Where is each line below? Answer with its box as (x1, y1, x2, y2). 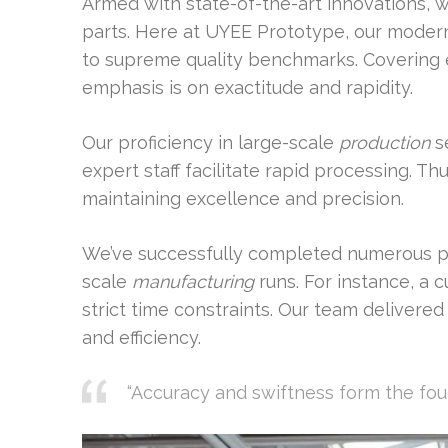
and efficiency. (82, 327, 201, 348)
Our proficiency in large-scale (82, 132, 339, 153)
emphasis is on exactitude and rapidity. (82, 77, 413, 98)
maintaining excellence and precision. (82, 188, 404, 209)
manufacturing (132, 271, 254, 292)
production (339, 132, 430, 153)
